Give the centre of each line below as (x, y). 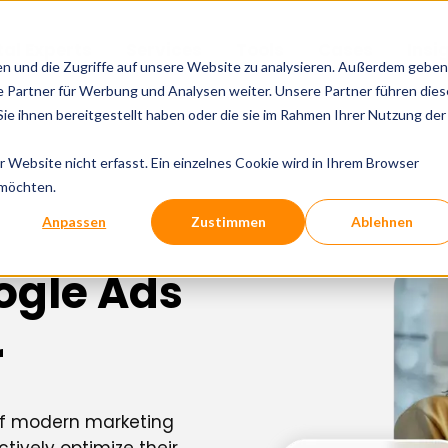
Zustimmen (228, 221)
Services (164, 50)
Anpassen (74, 221)
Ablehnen (382, 221)
